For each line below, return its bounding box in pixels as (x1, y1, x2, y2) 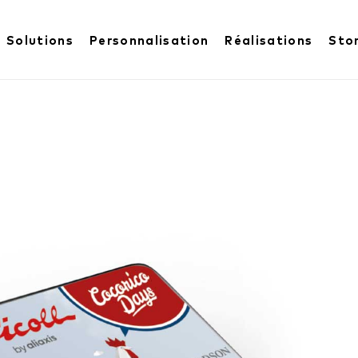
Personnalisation (89, 32, 209, 48)
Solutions (6, 32, 74, 48)
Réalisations (225, 32, 313, 48)
